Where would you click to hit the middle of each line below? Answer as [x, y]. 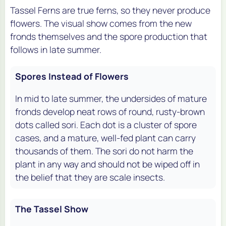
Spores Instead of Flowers [72, 76]
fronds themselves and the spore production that [109, 36]
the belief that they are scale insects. [90, 177]
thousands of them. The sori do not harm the [104, 151]
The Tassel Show [52, 209]
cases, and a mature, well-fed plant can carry [105, 137]
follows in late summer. [56, 49]
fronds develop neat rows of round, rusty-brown [110, 111]
